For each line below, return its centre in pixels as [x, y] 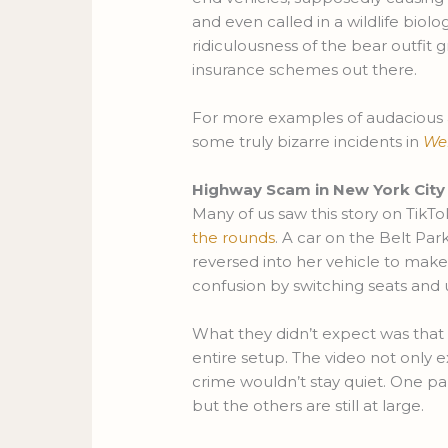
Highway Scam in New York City [319, 190]
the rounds [234, 238]
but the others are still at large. [308, 406]
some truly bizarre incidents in [308, 142]
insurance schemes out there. [309, 70]
